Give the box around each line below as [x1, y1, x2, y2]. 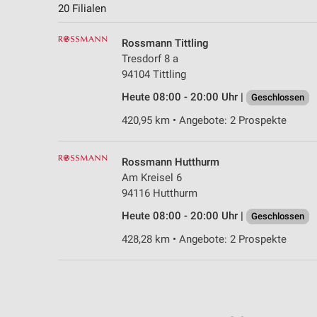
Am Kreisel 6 [122, 171, 182, 185]
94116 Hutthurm [122, 187, 197, 200]
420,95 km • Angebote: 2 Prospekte [122, 114, 287, 127]
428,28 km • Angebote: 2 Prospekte [122, 233, 287, 246]
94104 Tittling [122, 68, 186, 81]
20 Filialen [58, 2, 106, 16]
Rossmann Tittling [122, 37, 209, 50]
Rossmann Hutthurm [122, 156, 219, 169]
